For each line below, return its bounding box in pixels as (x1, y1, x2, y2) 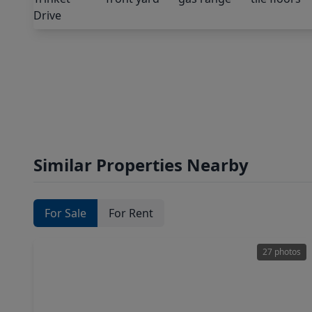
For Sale (45, 205, 86, 221)
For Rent (109, 205, 153, 221)
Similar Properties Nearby (33, 153, 249, 176)
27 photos (263, 246, 301, 258)
